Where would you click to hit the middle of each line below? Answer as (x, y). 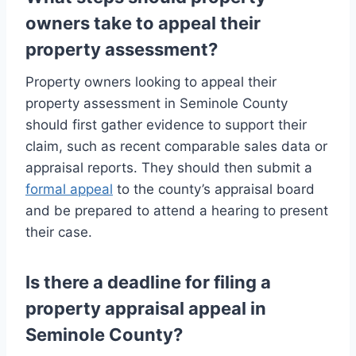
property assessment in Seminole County (157, 104)
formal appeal (69, 190)
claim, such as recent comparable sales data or (176, 147)
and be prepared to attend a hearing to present (177, 211)
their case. (59, 232)
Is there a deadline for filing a (148, 282)
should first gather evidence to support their (166, 125)
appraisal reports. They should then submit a (169, 168)
